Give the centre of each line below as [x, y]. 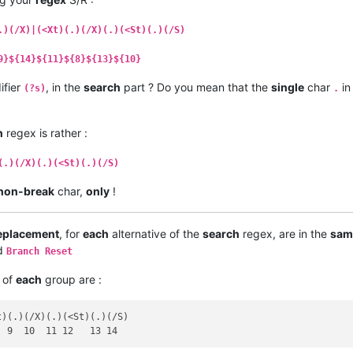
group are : [72, 279]
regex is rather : [45, 132]
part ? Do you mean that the [196, 87]
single [288, 87]
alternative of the [156, 233]
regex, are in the [285, 233]
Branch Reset [39, 251]
